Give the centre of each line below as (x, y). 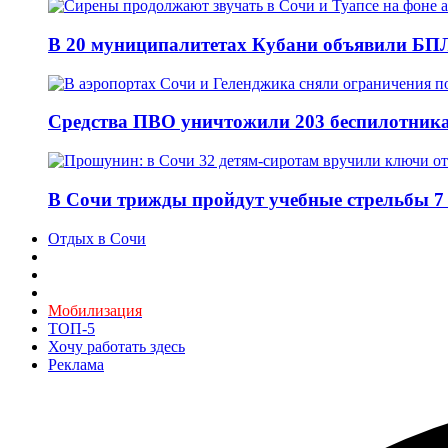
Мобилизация (95, 310)
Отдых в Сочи (97, 238)
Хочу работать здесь (116, 346)
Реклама (76, 364)
